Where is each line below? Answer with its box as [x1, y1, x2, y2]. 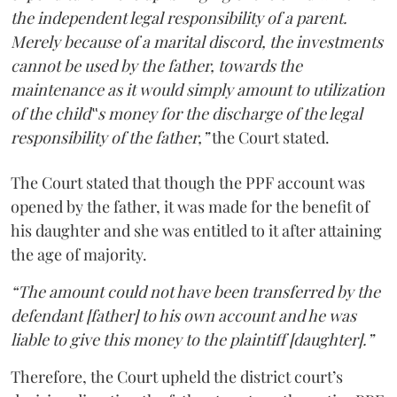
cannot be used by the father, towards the [11, 54, 302, 76]
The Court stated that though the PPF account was [11, 171, 365, 193]
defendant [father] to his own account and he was [11, 304, 356, 326]
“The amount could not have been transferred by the [11, 280, 380, 302]
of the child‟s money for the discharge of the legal [11, 102, 362, 124]
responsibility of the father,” [11, 126, 212, 148]
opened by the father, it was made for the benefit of [11, 195, 370, 217]
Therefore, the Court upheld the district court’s [11, 365, 343, 387]
